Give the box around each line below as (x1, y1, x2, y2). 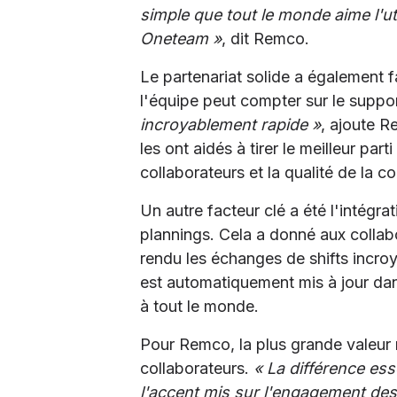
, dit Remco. (222, 29, 309, 49)
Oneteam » (140, 29, 222, 49)
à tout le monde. (140, 297, 259, 316)
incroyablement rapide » (140, 115, 321, 135)
